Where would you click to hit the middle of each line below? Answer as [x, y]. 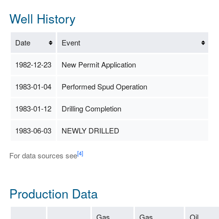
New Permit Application [99, 64]
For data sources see [43, 155]
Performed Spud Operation [104, 86]
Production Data [53, 193]
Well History [42, 18]
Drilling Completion [91, 108]
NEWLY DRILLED [90, 130]
